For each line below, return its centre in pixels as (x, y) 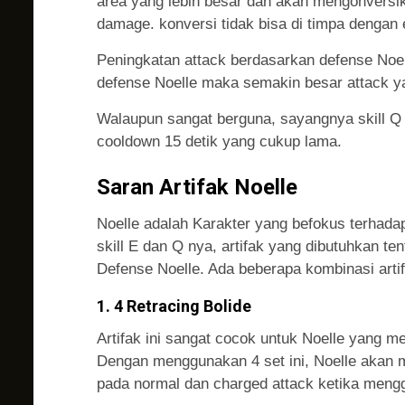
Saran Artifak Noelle (197, 188)
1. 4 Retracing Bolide (174, 306)
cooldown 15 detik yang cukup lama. (219, 142)
